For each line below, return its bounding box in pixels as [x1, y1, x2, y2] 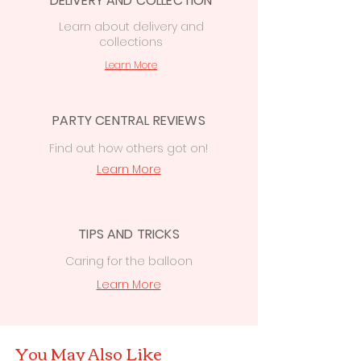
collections [99, 34, 163, 51]
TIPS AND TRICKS [78, 225, 180, 244]
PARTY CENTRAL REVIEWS [52, 111, 205, 131]
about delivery [93, 19, 177, 35]
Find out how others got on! [49, 140, 208, 157]
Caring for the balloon [64, 253, 193, 270]
